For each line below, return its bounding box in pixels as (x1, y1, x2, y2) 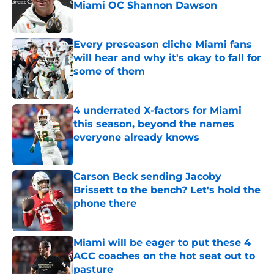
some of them (73, 65, 145, 78)
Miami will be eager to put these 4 (73, 237, 251, 249)
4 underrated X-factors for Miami (73, 105, 242, 117)
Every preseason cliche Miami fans (73, 39, 252, 51)
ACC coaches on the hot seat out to (73, 250, 255, 262)
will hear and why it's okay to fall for (73, 52, 261, 64)
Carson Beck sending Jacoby (73, 171, 221, 183)
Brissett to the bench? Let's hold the (73, 184, 261, 196)
